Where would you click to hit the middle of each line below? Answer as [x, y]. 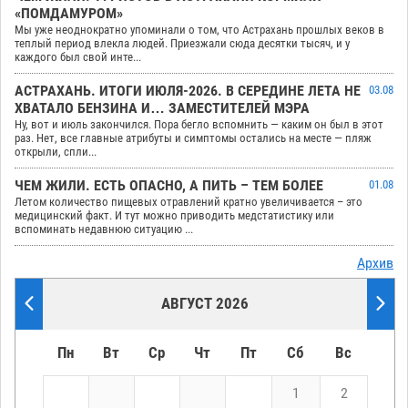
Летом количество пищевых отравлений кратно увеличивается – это [189, 202]
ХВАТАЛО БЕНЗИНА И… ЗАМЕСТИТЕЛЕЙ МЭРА [162, 109]
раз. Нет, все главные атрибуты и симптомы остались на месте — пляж [193, 138]
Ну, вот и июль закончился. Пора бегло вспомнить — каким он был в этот [199, 125]
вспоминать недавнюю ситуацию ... [104, 229]
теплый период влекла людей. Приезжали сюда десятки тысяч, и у [182, 44]
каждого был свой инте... [78, 57]
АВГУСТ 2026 [205, 304]
